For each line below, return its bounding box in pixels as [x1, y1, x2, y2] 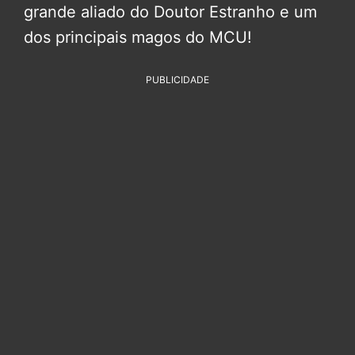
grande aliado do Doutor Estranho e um [24, 2, 317, 21]
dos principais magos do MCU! [24, 27, 252, 47]
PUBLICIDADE [146, 73, 209, 86]
